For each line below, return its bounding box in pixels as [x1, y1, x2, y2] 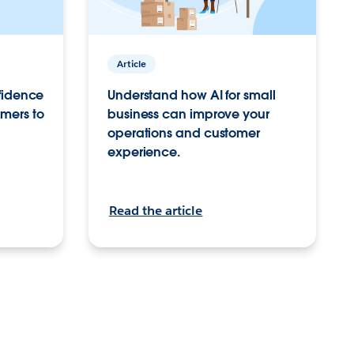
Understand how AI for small [107, 86, 276, 104]
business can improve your [107, 105, 269, 122]
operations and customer [107, 124, 261, 141]
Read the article [108, 201, 203, 219]
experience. [107, 143, 181, 160]
